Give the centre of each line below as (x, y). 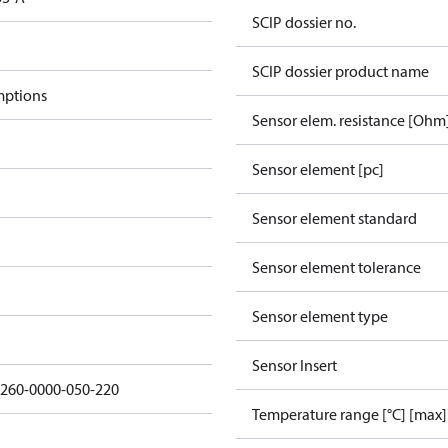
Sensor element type (320, 316)
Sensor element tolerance (336, 267)
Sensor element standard (334, 218)
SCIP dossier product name (340, 71)
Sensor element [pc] (318, 169)
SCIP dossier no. (304, 22)
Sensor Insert (294, 365)
